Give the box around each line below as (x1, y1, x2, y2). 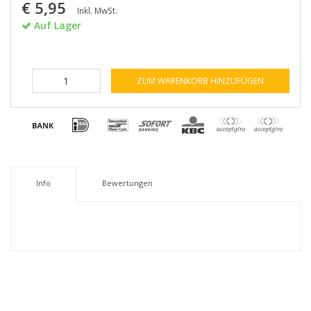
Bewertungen (101, 177, 153, 188)
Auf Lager (31, 18, 81, 32)
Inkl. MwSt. (77, 4, 117, 16)
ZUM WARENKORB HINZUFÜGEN (136, 74, 264, 87)
